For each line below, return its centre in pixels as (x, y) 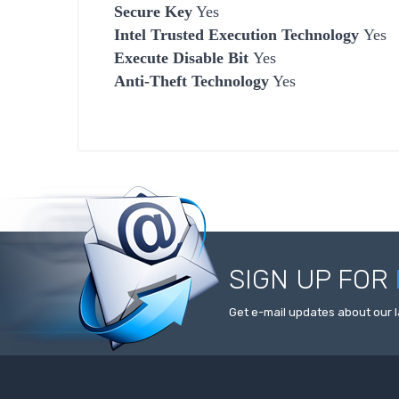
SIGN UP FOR (312, 279)
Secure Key (153, 11)
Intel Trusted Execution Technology (239, 34)
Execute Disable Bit (183, 57)
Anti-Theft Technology (191, 81)
